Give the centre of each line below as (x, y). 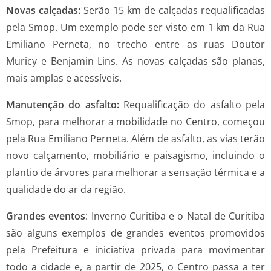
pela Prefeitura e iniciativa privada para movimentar (135, 250)
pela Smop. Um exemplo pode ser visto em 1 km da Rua (135, 28)
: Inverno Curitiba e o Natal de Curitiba (175, 216)
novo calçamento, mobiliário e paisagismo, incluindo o (135, 156)
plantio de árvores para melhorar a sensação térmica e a (135, 173)
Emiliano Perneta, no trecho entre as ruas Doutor (135, 44)
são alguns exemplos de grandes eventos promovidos (135, 233)
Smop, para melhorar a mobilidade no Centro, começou (135, 122)
